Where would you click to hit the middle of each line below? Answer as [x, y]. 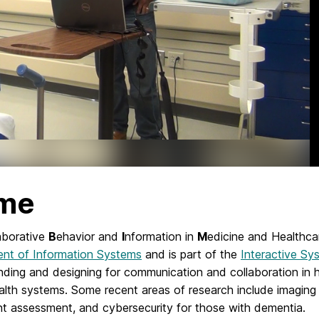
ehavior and [89, 237]
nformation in [161, 237]
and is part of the [191, 255]
